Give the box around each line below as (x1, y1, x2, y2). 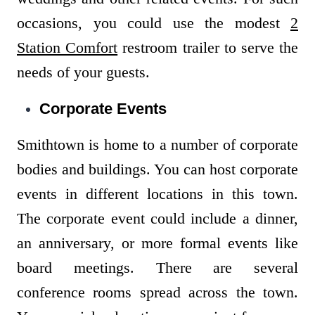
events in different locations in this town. (17, 185, 298, 203)
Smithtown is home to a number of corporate (17, 136, 298, 154)
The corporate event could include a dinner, (17, 210, 298, 228)
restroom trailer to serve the (117, 39, 299, 57)
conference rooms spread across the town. (17, 283, 298, 302)
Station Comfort (17, 39, 118, 57)
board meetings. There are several (17, 259, 298, 277)
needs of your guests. (17, 63, 154, 82)
